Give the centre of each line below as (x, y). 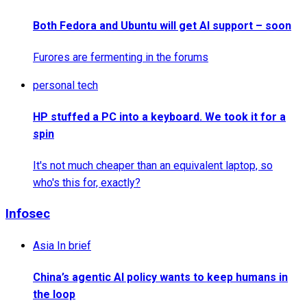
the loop (54, 295)
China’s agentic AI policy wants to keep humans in (160, 278)
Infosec (28, 214)
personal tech (65, 85)
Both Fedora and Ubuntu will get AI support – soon (162, 25)
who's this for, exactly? (87, 183)
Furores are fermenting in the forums (121, 57)
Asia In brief (62, 245)
